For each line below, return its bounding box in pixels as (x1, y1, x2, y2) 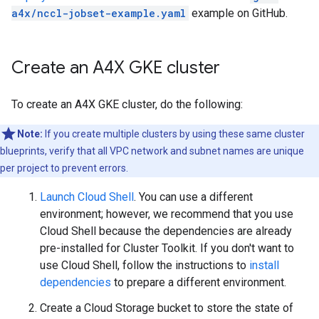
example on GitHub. (189, 6, 288, 20)
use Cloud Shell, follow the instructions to (40, 258, 249, 272)
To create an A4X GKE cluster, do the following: (11, 98, 243, 111)
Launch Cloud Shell (40, 190, 134, 204)
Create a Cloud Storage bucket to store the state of (40, 301, 293, 315)
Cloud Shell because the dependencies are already (40, 224, 292, 238)
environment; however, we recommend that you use (40, 207, 293, 221)
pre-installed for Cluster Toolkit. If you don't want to (40, 241, 294, 255)
